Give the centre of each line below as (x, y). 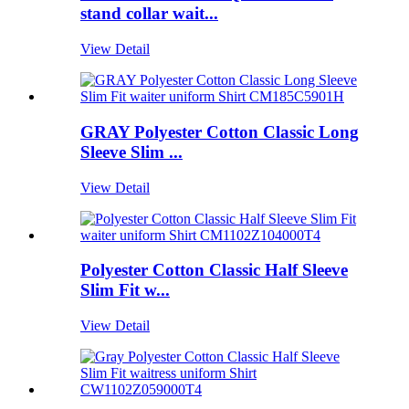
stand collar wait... (149, 14)
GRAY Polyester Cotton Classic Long (220, 131)
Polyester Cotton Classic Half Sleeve (214, 270)
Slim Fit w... (125, 290)
